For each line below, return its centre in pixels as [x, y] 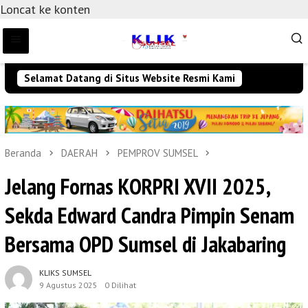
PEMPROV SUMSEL [157, 153]
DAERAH [79, 153]
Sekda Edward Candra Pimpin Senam [150, 214]
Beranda [23, 153]
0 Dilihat [120, 285]
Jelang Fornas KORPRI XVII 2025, [137, 186]
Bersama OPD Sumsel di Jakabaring [145, 243]
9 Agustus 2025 [68, 285]
